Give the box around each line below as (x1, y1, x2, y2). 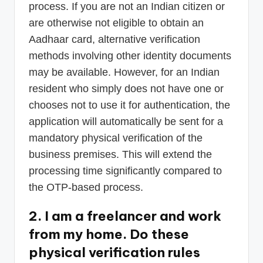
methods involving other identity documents (29, 50, 231, 62)
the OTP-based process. (29, 181, 143, 194)
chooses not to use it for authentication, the (29, 99, 230, 112)
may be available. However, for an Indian (29, 66, 220, 79)
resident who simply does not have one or (29, 83, 224, 95)
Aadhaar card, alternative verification (29, 33, 200, 46)
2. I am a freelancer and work (29, 208, 221, 225)
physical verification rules (29, 244, 200, 261)
